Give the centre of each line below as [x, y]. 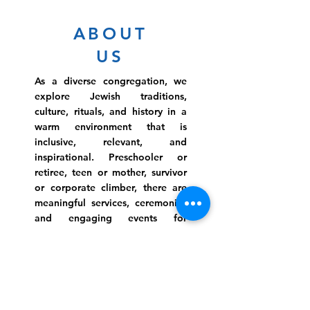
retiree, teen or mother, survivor [111, 172]
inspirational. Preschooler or [111, 157]
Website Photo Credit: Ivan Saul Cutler [111, 263]
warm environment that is [111, 127]
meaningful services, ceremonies [111, 203]
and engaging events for [111, 218]
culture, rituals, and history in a [111, 111]
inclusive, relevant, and [111, 142]
